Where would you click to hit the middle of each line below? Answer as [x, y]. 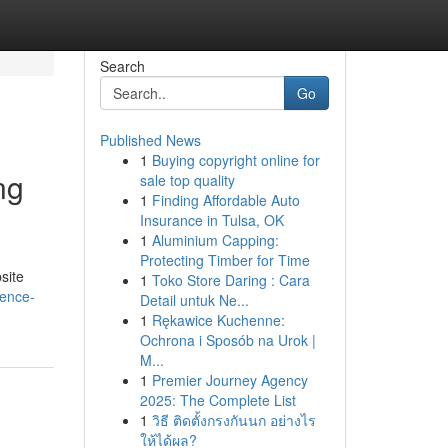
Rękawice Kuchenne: [218, 320]
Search [122, 66]
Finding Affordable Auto [225, 200]
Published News [150, 140]
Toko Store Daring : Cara [230, 280]
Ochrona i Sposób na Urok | [227, 340]
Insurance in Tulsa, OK [211, 220]
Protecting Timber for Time [224, 260]
